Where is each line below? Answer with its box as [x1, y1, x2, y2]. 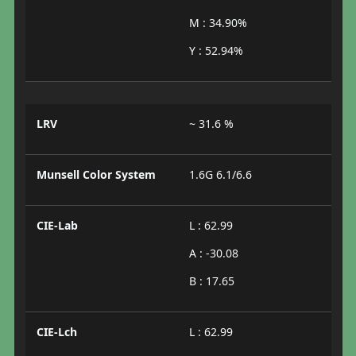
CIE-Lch [36, 324, 77, 340]
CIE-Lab [36, 218, 78, 234]
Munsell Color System [36, 167, 156, 183]
